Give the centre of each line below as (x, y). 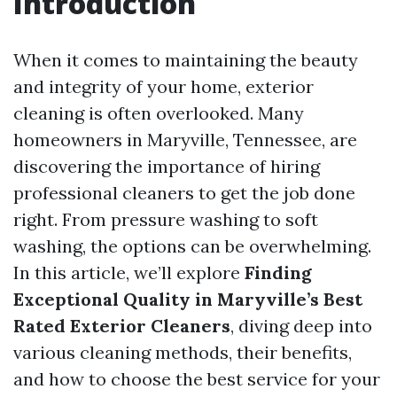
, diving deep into (301, 326)
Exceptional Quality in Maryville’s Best (188, 299)
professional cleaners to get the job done (184, 193)
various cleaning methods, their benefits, (183, 352)
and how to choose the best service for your (197, 379)
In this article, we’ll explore (129, 272)
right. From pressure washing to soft (166, 219)
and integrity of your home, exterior (163, 86)
